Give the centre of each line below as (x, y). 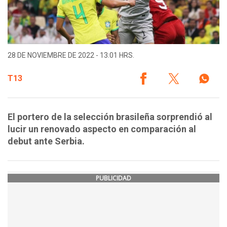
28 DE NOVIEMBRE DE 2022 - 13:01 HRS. (71, 55)
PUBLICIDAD (113, 178)
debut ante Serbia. (46, 141)
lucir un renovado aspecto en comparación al (102, 129)
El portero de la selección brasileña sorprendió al (110, 117)
